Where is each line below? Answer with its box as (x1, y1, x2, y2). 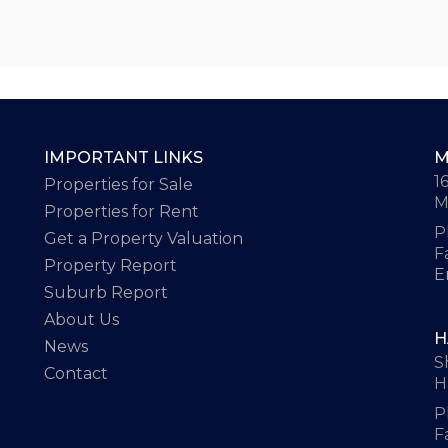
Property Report (44, 255, 177, 275)
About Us (44, 309, 119, 329)
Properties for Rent (44, 201, 199, 221)
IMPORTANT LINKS (44, 147, 203, 167)
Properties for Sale (44, 174, 193, 194)
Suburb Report (44, 282, 168, 302)
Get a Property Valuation (44, 228, 243, 248)
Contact (44, 363, 108, 383)
